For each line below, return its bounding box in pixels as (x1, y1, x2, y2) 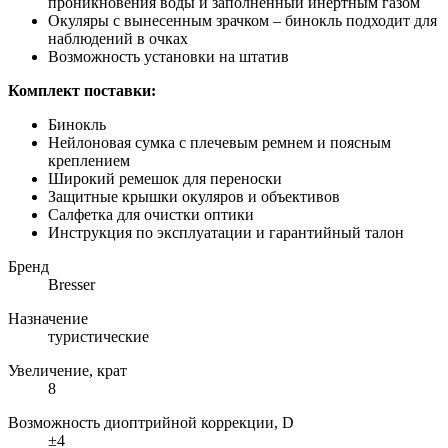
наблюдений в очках (48, 29, 188, 47)
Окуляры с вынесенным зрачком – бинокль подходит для (48, 11, 437, 29)
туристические (48, 327, 149, 345)
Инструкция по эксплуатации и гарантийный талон (48, 223, 404, 241)
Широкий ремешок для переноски (48, 169, 282, 187)
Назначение (8, 309, 88, 327)
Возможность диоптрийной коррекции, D (8, 413, 294, 431)
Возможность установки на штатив (48, 47, 289, 65)
